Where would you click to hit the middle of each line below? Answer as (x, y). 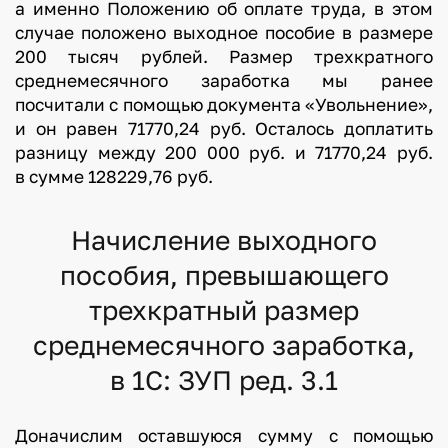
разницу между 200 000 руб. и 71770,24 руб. (224, 152)
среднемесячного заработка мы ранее (224, 80)
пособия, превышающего (224, 274)
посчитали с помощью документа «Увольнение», (224, 104)
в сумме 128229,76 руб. (113, 176)
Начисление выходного (224, 239)
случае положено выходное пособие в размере (224, 32)
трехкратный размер (224, 309)
